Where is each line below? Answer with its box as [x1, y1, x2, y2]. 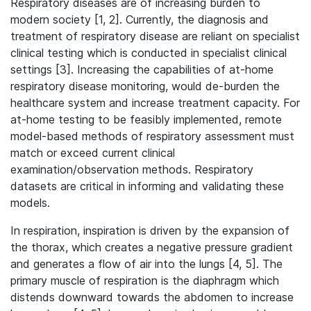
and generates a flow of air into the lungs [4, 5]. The [10, 257, 283, 271]
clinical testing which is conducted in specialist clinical [10, 46, 287, 60]
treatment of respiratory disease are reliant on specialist [10, 29, 300, 43]
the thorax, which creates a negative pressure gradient [10, 240, 293, 254]
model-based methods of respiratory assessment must [10, 129, 294, 143]
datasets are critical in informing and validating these [10, 179, 284, 193]
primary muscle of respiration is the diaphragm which [10, 274, 279, 287]
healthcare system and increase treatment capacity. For [10, 96, 300, 110]
